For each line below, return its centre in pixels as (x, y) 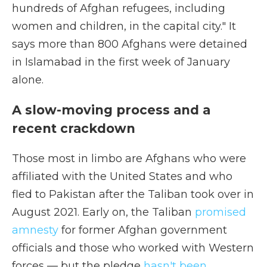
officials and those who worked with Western (133, 248)
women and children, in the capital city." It (124, 26)
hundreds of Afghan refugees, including (119, 8)
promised (221, 212)
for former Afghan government (144, 230)
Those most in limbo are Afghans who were (129, 159)
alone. (28, 80)
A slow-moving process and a (111, 110)
